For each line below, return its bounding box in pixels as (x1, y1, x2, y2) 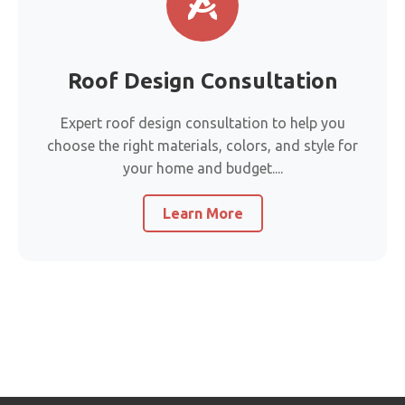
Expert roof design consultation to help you (60, 115, 345, 131)
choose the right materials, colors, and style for (47, 137, 358, 154)
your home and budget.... (122, 160, 283, 176)
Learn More (162, 205, 243, 221)
